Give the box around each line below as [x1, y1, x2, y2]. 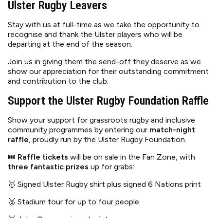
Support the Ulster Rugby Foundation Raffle [8, 94, 209, 108]
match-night [149, 125, 195, 134]
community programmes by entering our [8, 125, 149, 134]
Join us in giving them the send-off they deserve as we [8, 57, 201, 66]
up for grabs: [89, 162, 134, 171]
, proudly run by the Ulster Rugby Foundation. [29, 135, 186, 144]
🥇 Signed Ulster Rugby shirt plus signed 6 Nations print [8, 180, 201, 189]
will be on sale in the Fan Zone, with [68, 152, 195, 162]
